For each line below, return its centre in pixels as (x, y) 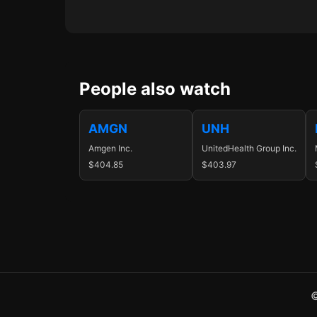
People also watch (155, 89)
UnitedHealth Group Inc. (249, 148)
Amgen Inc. (110, 148)
